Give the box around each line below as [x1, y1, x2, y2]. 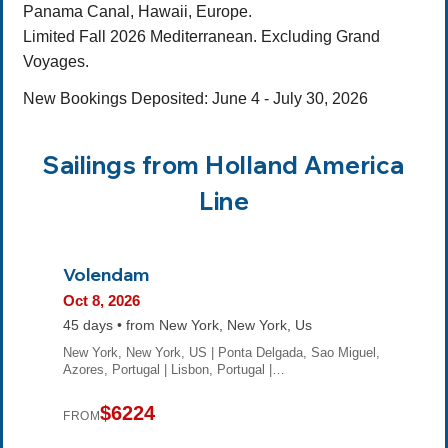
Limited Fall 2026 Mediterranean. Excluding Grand [23, 27, 380, 45]
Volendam [63, 262, 149, 285]
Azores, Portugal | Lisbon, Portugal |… [63, 362, 285, 378]
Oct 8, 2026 [63, 292, 140, 310]
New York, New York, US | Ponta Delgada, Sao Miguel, [63, 345, 380, 361]
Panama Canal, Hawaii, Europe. [23, 2, 252, 20]
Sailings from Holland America [43, 149, 405, 180]
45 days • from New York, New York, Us [63, 318, 312, 334]
